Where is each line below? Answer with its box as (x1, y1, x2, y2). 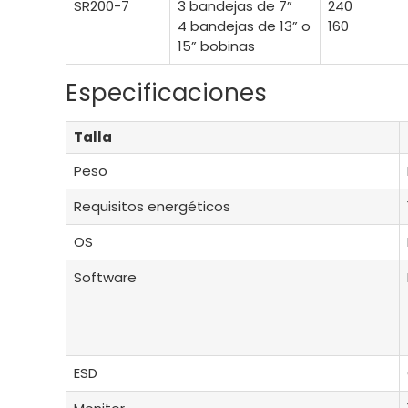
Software (73, 268, 137, 288)
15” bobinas (177, 36, 255, 56)
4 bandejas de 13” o (177, 16, 311, 36)
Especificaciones (65, 76, 267, 110)
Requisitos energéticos (73, 197, 230, 217)
